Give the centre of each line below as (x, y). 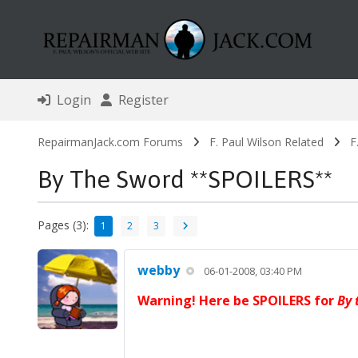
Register (140, 100)
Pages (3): (63, 225)
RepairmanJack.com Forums (110, 142)
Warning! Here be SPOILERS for (237, 301)
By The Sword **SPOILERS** (185, 179)
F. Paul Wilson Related (266, 142)
